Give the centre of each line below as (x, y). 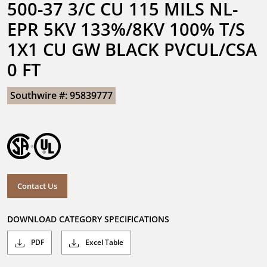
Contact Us (37, 186)
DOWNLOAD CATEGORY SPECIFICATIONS (88, 219)
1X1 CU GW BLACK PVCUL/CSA (132, 49)
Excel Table (103, 243)
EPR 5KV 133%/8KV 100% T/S (126, 29)
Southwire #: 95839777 (61, 95)
